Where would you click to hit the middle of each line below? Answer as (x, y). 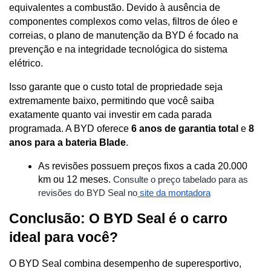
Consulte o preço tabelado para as (181, 179)
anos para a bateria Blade (67, 142)
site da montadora (175, 193)
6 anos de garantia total (185, 128)
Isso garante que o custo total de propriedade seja (116, 87)
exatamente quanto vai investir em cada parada (110, 114)
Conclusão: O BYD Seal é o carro (118, 218)
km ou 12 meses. (76, 179)
